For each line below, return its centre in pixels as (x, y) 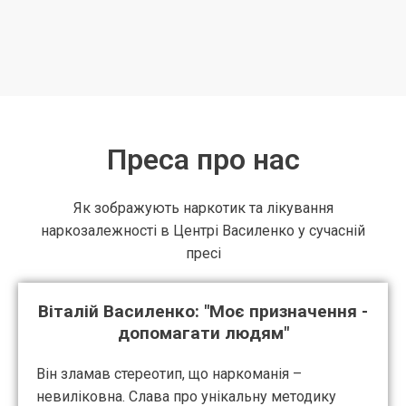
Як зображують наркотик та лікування (203, 208)
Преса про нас (203, 160)
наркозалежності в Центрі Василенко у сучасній (203, 231)
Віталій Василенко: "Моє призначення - (203, 312)
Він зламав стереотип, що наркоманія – (169, 374)
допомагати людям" (203, 333)
